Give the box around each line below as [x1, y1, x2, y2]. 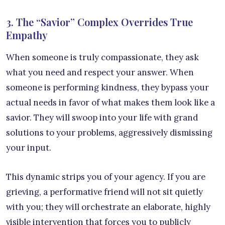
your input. [6, 142, 51, 154]
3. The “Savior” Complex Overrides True [6, 15, 193, 29]
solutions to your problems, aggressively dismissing [6, 127, 212, 139]
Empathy [6, 28, 48, 42]
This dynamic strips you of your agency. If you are [6, 171, 205, 183]
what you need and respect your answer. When [6, 67, 194, 78]
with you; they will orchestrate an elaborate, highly [6, 201, 210, 213]
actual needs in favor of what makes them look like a [6, 97, 215, 108]
